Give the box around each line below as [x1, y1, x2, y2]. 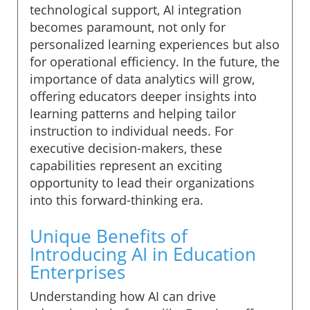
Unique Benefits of [30, 223, 188, 248]
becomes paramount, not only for [30, 18, 226, 35]
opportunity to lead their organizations [30, 174, 255, 191]
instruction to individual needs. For [30, 122, 233, 139]
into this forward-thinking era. [30, 191, 203, 208]
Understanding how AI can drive [30, 287, 216, 304]
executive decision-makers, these [30, 139, 222, 156]
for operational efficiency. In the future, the [30, 53, 280, 70]
